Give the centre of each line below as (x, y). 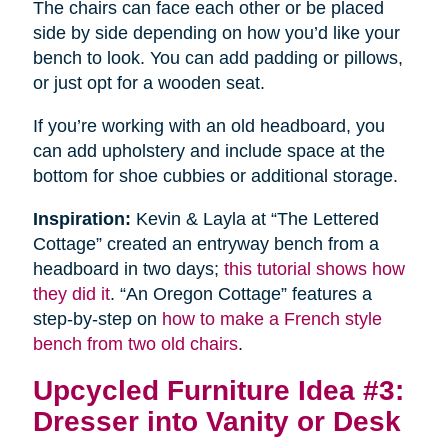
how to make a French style (271, 319)
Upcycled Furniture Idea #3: (218, 390)
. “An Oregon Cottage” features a (240, 294)
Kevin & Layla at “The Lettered (254, 219)
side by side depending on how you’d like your (216, 33)
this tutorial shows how (314, 269)
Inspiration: (81, 219)
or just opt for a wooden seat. (148, 83)
